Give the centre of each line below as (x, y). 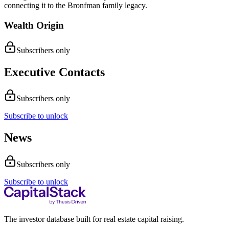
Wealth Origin (34, 25)
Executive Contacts (54, 72)
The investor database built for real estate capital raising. (94, 219)
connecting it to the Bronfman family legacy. (76, 6)
